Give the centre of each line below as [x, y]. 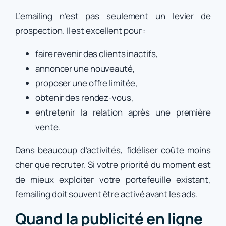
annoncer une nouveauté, [85, 69]
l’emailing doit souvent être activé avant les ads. [106, 194]
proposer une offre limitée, [87, 83]
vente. [48, 127]
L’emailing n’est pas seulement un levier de [113, 16]
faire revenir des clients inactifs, [97, 54]
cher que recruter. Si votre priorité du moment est [113, 165]
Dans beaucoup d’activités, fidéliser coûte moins [113, 150]
